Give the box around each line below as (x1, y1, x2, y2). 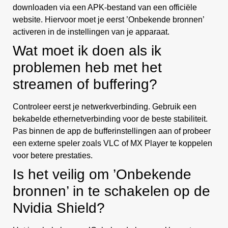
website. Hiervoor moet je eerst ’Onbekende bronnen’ (13, 15, 204, 24)
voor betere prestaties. (13, 151, 93, 160)
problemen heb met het (13, 60, 162, 76)
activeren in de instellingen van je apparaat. (13, 27, 169, 37)
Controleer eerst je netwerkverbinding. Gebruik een (13, 102, 196, 111)
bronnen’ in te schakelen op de (13, 183, 210, 199)
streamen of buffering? (13, 76, 157, 93)
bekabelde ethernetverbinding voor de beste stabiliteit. (13, 115, 208, 124)
